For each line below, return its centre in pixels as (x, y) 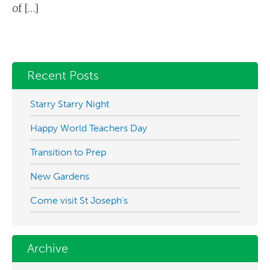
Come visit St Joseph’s (79, 200)
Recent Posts (63, 75)
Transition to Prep (68, 152)
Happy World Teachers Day (89, 128)
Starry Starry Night (70, 104)
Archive (48, 248)
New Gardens (60, 176)
